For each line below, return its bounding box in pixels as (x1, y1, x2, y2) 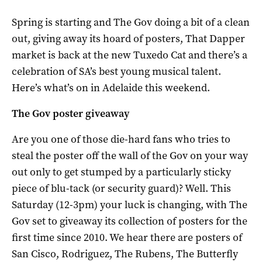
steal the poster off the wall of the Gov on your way (12, 148, 248, 163)
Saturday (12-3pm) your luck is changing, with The (12, 197, 247, 212)
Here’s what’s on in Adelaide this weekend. (12, 80, 210, 95)
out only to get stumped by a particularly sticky (12, 164, 231, 179)
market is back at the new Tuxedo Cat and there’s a (12, 47, 247, 62)
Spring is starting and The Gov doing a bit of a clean (12, 15, 250, 29)
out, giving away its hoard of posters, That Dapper (12, 31, 245, 46)
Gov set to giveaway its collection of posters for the (12, 213, 247, 228)
